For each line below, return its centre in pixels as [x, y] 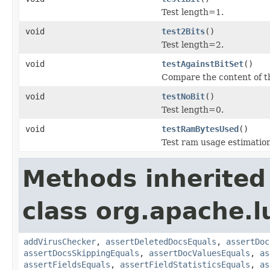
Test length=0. [193, 109]
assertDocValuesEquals [199, 253]
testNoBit [183, 96]
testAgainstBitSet [202, 64]
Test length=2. [193, 44]
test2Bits [183, 31]
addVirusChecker [60, 241]
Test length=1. [193, 12]
